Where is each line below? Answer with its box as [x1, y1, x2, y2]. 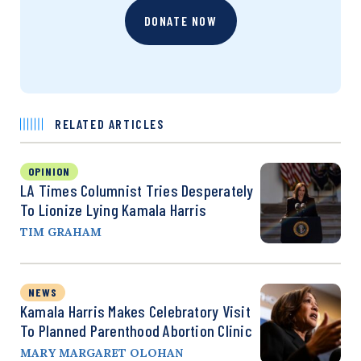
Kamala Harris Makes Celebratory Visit [20, 301, 251, 321]
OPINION [28, 164, 70, 178]
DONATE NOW [143, 12, 218, 28]
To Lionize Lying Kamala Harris [20, 199, 207, 219]
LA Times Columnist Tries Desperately [20, 180, 254, 200]
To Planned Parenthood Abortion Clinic [20, 320, 252, 340]
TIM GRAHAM [20, 224, 102, 239]
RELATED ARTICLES [55, 115, 164, 131]
